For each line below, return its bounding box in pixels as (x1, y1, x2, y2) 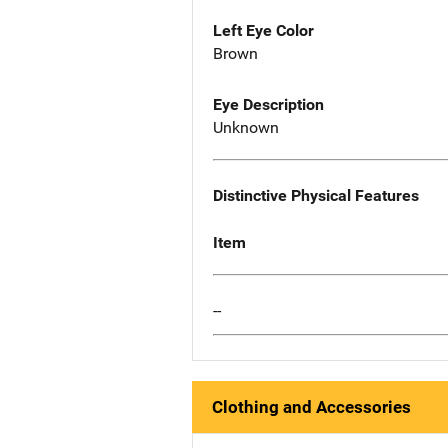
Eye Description (213, 95, 324, 115)
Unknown (213, 118, 279, 138)
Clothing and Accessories (212, 397, 411, 418)
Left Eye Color (213, 21, 314, 41)
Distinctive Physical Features (213, 185, 419, 205)
